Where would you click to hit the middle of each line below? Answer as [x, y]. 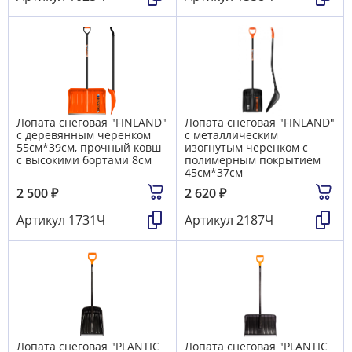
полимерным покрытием [253, 160]
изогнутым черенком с [246, 148]
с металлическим [231, 135]
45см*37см [214, 173]
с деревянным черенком [84, 135]
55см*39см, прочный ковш [89, 148]
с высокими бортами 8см [84, 160]
